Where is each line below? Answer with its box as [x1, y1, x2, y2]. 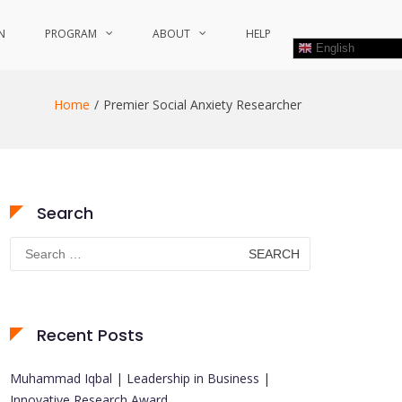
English [312, 40, 354, 55]
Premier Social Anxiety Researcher [103, 96, 301, 113]
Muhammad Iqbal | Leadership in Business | [10, 370, 270, 387]
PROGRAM [45, 26, 97, 41]
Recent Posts [37, 324, 144, 346]
